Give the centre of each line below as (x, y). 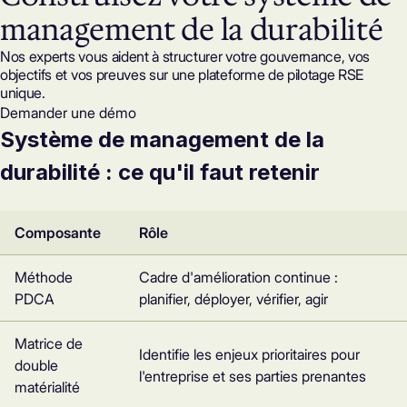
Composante (58, 233)
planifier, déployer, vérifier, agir (233, 299)
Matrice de (49, 344)
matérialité (47, 387)
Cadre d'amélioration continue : (238, 278)
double (36, 366)
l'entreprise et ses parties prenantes (253, 377)
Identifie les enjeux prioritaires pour (249, 355)
